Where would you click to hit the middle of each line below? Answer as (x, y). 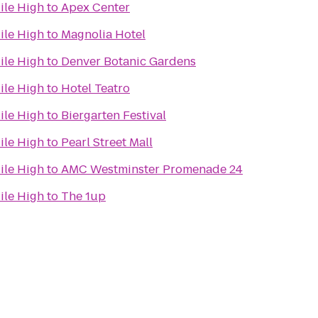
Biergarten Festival (114, 115)
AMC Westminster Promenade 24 (152, 169)
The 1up (83, 196)
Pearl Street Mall (107, 142)
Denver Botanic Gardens (128, 61)
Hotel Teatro (95, 88)
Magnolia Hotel (103, 34)
